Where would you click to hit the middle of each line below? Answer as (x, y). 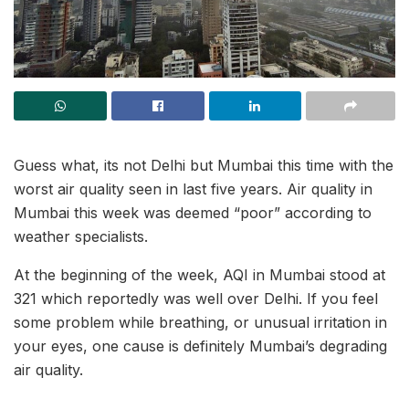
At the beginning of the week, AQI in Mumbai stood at (199, 275)
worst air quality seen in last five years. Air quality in (193, 189)
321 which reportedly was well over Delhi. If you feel (196, 299)
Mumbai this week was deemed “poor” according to (193, 213)
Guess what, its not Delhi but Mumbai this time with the (204, 165)
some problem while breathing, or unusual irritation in (200, 322)
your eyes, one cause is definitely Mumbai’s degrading (200, 346)
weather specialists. (81, 236)
